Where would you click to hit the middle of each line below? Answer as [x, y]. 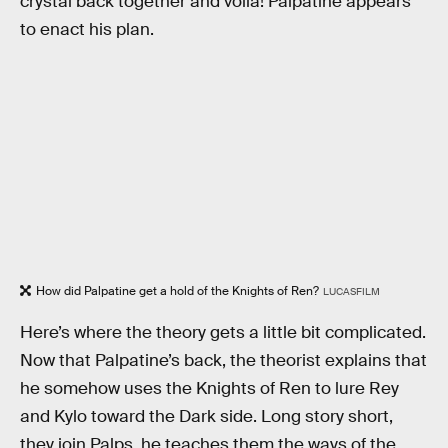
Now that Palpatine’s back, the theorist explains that [223, 360]
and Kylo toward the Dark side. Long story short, [206, 416]
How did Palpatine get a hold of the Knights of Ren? [177, 291]
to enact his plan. [87, 29]
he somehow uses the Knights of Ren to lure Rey [209, 388]
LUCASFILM [351, 292]
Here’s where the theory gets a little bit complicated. [223, 332]
